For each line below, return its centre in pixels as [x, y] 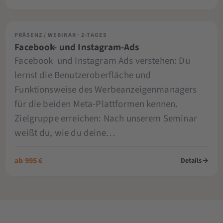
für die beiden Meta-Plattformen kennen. [96, 104]
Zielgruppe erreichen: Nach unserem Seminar [106, 118]
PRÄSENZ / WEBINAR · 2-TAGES [61, 35]
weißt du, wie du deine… [65, 133]
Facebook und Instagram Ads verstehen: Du [102, 61]
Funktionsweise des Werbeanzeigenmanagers [106, 90]
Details [191, 161]
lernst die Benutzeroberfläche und [83, 75]
